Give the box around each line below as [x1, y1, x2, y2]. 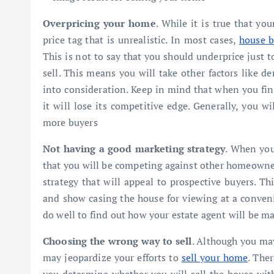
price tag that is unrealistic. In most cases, [43, 33, 239, 46]
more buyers [43, 116, 98, 129]
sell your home [181, 251, 248, 264]
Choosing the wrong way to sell [43, 234, 192, 248]
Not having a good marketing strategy [43, 142, 226, 155]
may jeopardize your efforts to [43, 251, 182, 264]
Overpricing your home [43, 17, 156, 30]
